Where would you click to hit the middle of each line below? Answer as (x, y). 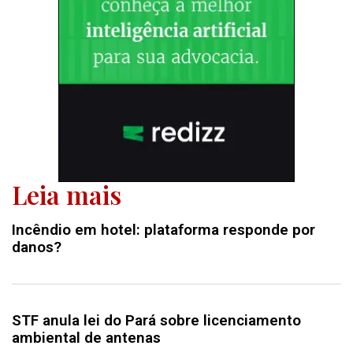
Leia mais (67, 194)
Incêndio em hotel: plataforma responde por (163, 229)
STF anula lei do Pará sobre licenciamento (156, 320)
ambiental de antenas (86, 337)
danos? (37, 247)
